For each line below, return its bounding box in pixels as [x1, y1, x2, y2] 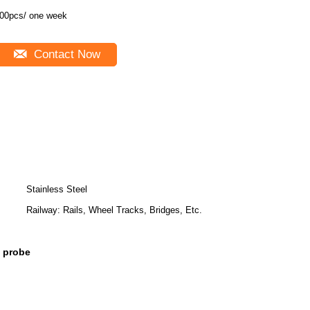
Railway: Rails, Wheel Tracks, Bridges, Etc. [26, 205, 202, 215]
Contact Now [30, 48, 100, 61]
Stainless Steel [26, 184, 87, 194]
